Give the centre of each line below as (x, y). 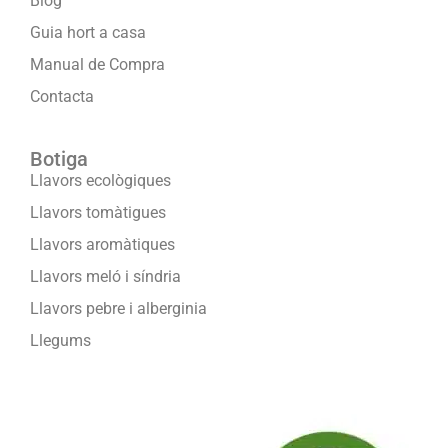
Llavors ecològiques (100, 181)
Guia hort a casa (88, 33)
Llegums (60, 341)
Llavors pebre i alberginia (118, 309)
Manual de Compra (97, 65)
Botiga (59, 159)
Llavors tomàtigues (98, 213)
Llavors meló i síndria (105, 277)
